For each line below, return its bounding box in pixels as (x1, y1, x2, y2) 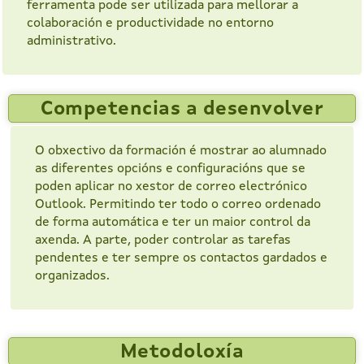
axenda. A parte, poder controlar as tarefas (35, 234, 291, 248)
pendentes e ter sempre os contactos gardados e (35, 252, 327, 266)
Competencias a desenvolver (41, 100, 323, 120)
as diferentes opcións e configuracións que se (35, 162, 305, 176)
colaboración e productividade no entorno (27, 17, 274, 31)
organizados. (35, 270, 110, 284)
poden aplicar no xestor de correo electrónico (35, 180, 307, 194)
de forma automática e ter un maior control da (35, 216, 310, 230)
